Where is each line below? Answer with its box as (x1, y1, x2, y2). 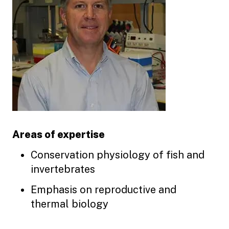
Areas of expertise (12, 128, 105, 141)
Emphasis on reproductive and (31, 184, 176, 196)
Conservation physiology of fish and (31, 149, 204, 161)
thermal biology (31, 198, 108, 210)
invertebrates (31, 163, 95, 175)
